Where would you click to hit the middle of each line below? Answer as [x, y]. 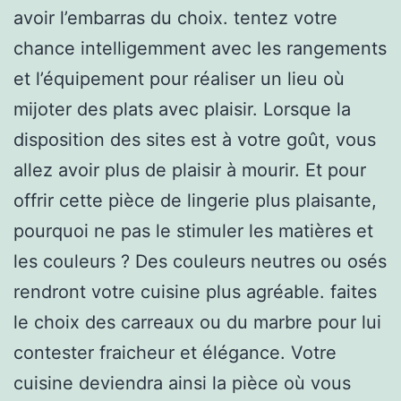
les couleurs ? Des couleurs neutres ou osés [200, 261]
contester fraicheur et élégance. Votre [175, 352]
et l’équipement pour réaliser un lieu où [179, 78]
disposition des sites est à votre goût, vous [195, 139]
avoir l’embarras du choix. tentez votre [175, 17]
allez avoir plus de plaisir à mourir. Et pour [190, 170]
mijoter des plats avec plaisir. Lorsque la [182, 109]
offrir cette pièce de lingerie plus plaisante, [195, 200]
